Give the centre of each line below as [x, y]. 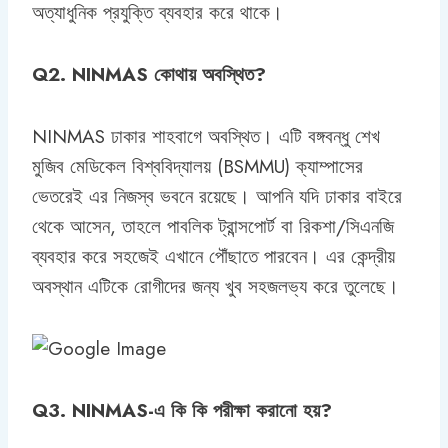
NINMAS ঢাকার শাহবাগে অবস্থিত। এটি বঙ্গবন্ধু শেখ [206, 136]
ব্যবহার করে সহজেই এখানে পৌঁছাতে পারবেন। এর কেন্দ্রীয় [213, 256]
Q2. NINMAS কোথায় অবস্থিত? [149, 74]
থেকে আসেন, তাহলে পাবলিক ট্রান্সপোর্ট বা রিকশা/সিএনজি [213, 226]
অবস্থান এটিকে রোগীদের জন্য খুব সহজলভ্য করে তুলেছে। [215, 286]
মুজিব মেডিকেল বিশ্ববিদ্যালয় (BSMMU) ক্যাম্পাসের [197, 166]
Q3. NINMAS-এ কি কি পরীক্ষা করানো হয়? [182, 410]
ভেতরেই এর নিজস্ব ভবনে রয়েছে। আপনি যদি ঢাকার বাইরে [217, 196]
